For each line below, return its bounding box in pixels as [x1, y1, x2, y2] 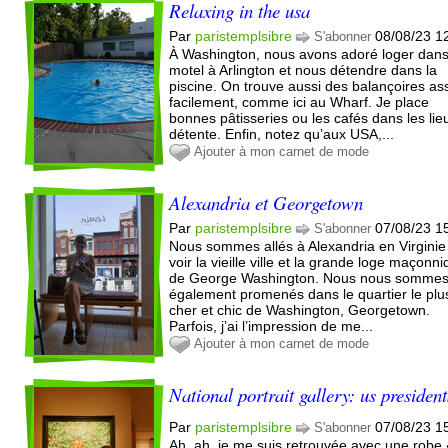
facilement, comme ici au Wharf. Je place [169, 93, 430, 110]
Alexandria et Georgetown [169, 189, 364, 215]
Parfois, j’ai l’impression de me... [169, 317, 374, 334]
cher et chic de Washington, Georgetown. [169, 301, 431, 318]
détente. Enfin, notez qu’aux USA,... [169, 125, 395, 142]
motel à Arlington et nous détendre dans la [169, 61, 438, 78]
